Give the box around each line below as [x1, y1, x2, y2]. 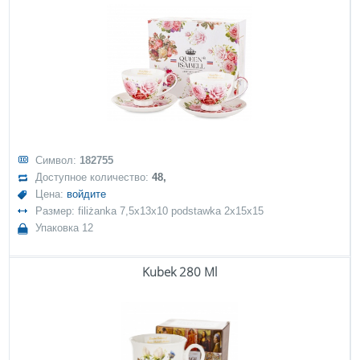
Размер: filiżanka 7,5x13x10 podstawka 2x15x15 [35, 205, 264, 217]
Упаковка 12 [35, 222, 94, 234]
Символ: [35, 154, 80, 166]
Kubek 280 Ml [142, 264, 217, 280]
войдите [67, 188, 107, 200]
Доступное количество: [35, 171, 153, 183]
